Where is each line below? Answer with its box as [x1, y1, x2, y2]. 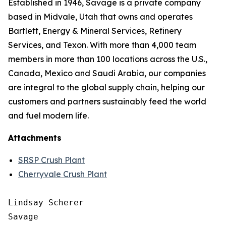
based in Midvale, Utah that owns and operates [8, 12, 193, 22]
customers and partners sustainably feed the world [8, 96, 206, 106]
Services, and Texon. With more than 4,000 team [8, 40, 196, 50]
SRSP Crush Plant [18, 155, 85, 165]
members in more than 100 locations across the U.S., [8, 54, 207, 64]
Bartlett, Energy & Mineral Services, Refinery [8, 26, 182, 36]
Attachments [8, 133, 62, 143]
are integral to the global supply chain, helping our [8, 82, 205, 92]
